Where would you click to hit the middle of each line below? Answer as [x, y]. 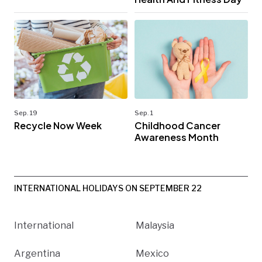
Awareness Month [177, 137]
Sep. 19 [26, 113]
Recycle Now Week [58, 126]
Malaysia [155, 226]
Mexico [152, 254]
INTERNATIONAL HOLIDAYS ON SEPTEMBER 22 [108, 188]
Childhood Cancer [177, 126]
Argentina [37, 254]
